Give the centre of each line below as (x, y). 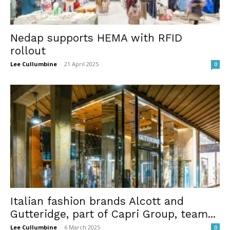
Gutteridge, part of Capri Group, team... (113, 214)
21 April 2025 (81, 64)
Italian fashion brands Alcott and (97, 201)
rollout (28, 50)
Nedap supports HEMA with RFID (96, 37)
